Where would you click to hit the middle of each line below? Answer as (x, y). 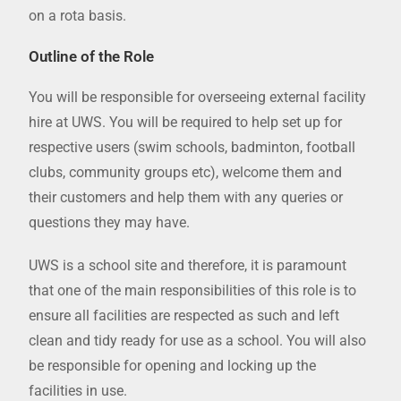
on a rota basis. (78, 16)
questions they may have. (110, 223)
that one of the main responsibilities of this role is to (193, 291)
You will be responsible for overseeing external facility (198, 98)
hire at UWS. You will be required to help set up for (186, 123)
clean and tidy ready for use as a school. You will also (198, 341)
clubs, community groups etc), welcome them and (186, 173)
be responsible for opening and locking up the (173, 366)
